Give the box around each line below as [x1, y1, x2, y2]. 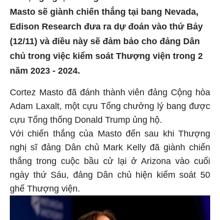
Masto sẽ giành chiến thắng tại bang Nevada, [10, 7, 198, 17]
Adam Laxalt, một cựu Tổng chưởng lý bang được [10, 101, 210, 111]
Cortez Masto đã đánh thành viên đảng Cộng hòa [10, 87, 210, 98]
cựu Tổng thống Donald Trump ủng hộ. [10, 115, 162, 125]
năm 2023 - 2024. [10, 66, 80, 76]
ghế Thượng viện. [10, 184, 80, 194]
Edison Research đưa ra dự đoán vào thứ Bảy [10, 22, 203, 32]
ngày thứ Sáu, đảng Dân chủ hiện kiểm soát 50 [10, 170, 210, 180]
